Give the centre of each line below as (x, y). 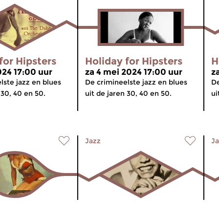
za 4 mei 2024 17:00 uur (134, 72)
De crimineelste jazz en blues (136, 82)
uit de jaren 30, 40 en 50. (128, 93)
